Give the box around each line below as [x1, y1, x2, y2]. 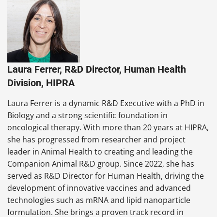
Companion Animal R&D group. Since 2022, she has [7, 158, 194, 169]
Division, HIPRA [7, 77, 75, 89]
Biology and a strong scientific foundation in [7, 109, 168, 121]
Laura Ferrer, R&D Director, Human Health [7, 63, 186, 75]
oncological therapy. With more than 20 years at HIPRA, [7, 122, 209, 133]
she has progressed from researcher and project [7, 134, 186, 145]
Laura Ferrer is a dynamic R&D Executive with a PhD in [7, 97, 204, 108]
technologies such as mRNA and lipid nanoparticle [7, 194, 190, 205]
